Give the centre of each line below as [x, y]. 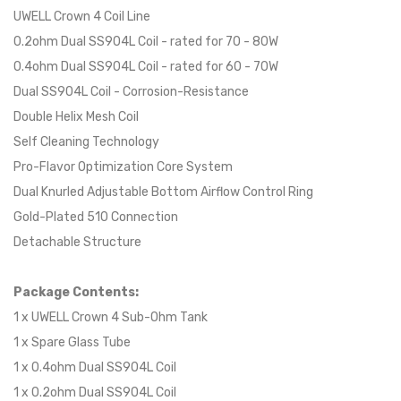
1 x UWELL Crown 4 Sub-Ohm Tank [111, 317]
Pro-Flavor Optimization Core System [123, 166]
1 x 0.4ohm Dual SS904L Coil [96, 367]
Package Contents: [76, 292]
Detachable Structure [77, 242]
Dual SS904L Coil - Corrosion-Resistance [131, 91]
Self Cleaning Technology [86, 141]
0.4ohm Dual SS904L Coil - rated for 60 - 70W [146, 66]
